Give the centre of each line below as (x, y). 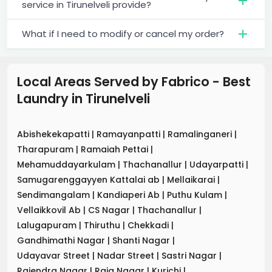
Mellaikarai (192, 179)
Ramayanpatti (130, 134)
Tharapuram (46, 149)
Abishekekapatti (54, 134)
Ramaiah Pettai (116, 149)
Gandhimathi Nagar (62, 240)
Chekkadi (149, 225)
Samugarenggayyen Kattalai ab (90, 179)
